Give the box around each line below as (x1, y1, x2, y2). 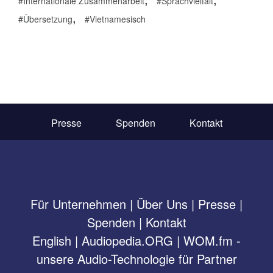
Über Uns (136, 194, 188, 213)
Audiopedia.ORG (82, 231, 173, 249)
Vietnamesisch (90, 12, 146, 25)
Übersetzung (23, 12, 73, 25)
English (32, 231, 71, 249)
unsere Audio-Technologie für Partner (36, 249, 237, 268)
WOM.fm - (183, 231, 241, 249)
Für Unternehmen (30, 194, 126, 213)
